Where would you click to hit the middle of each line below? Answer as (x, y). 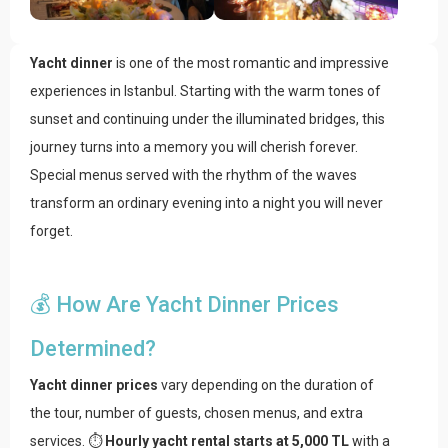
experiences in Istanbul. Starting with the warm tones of (205, 91)
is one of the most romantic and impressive (251, 63)
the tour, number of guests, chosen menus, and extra (196, 413)
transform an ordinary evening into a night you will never (206, 203)
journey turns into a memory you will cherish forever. (194, 147)
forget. (51, 231)
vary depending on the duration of (266, 385)
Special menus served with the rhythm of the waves (193, 175)
